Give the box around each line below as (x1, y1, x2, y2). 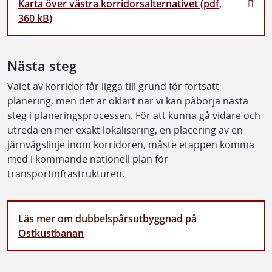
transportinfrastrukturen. (7, 166, 124, 180)
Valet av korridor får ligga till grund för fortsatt (7, 79, 219, 93)
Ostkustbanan (18, 226, 84, 240)
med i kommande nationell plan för (7, 152, 168, 166)
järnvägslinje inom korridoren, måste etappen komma (7, 137, 254, 151)
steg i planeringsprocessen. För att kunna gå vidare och (7, 108, 260, 122)
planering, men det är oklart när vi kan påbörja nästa (7, 93, 248, 107)
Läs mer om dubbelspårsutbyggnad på (18, 211, 197, 225)
